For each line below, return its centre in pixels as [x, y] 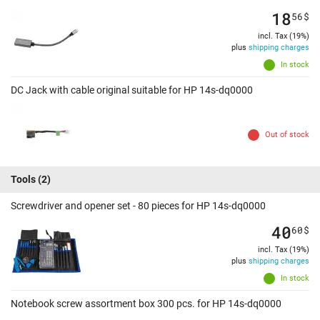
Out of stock [287, 135]
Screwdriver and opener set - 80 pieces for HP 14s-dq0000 [138, 206]
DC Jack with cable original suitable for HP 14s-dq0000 [132, 90]
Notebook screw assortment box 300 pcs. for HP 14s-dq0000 [146, 304]
